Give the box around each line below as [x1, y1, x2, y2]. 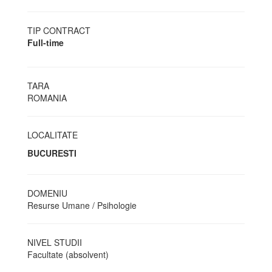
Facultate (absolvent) [27, 248, 109, 260]
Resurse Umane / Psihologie [27, 199, 137, 211]
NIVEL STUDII [27, 236, 82, 248]
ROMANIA [27, 92, 67, 104]
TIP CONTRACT [27, 24, 90, 36]
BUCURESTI [27, 147, 76, 159]
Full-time [27, 36, 64, 49]
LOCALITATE [27, 129, 78, 141]
